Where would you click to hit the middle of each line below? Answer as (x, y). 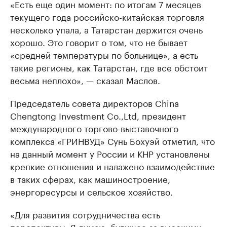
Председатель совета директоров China (94, 102)
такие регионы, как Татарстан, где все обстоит (109, 67)
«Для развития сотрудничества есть (85, 214)
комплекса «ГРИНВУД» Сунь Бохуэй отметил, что (112, 140)
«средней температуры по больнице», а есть (104, 54)
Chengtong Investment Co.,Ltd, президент (98, 115)
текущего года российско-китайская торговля (107, 16)
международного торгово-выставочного (94, 128)
